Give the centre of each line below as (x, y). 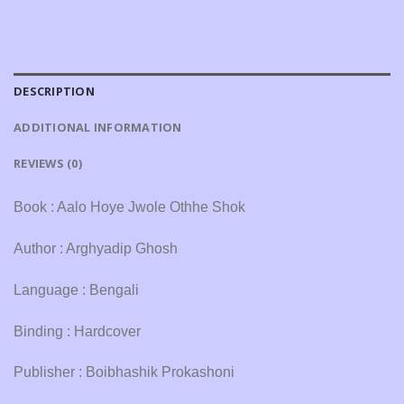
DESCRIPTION (54, 92)
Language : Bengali (76, 289)
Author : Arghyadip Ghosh (96, 248)
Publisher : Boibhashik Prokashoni (124, 372)
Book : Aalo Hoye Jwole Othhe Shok (129, 207)
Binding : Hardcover (77, 331)
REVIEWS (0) (48, 164)
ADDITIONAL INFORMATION (98, 128)
